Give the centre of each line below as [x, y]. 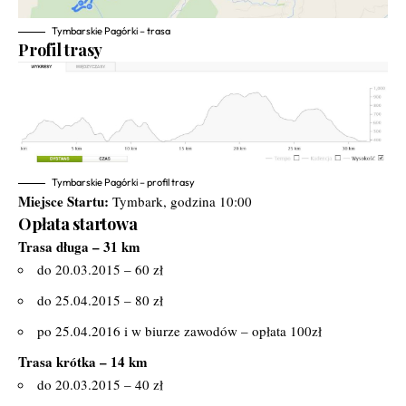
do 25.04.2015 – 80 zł [100, 300]
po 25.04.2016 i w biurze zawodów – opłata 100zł [179, 331]
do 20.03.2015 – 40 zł [100, 384]
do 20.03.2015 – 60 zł [100, 269]
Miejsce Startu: [63, 201]
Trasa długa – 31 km [79, 246]
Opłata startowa [78, 224]
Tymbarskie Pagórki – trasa [111, 31]
